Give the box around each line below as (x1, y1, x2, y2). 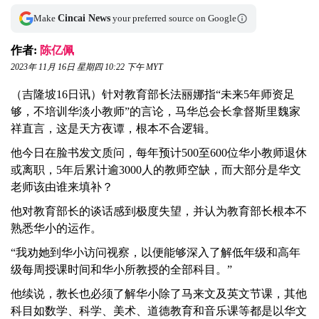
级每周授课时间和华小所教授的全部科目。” (11, 263, 232, 276)
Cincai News (58, 13, 110, 24)
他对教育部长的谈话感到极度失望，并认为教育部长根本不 (11, 205, 307, 218)
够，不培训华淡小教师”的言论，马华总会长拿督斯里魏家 (11, 105, 300, 118)
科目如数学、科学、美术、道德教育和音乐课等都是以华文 (11, 305, 307, 318)
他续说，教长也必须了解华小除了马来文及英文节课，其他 (11, 288, 307, 300)
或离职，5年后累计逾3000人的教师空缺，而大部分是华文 (11, 164, 301, 177)
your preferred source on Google (110, 13, 236, 24)
